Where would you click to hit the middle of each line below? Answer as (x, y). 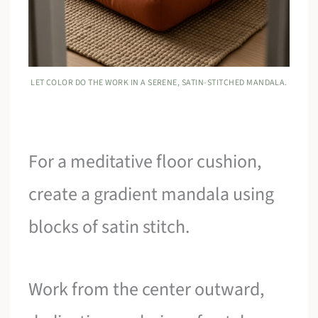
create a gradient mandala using (152, 194)
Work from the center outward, (147, 289)
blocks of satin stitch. (109, 227)
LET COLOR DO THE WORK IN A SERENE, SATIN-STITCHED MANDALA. (159, 83)
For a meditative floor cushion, (145, 162)
